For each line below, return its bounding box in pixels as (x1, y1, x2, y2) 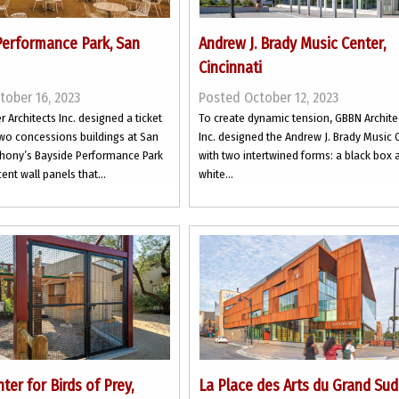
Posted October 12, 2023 (199, 89, 339, 106)
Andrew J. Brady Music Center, (199, 34, 387, 53)
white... (199, 167, 234, 182)
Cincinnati (199, 58, 263, 77)
